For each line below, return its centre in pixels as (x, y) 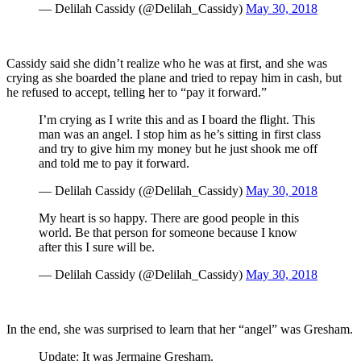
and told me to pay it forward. (114, 164)
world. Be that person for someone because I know (168, 233)
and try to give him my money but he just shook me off (178, 149)
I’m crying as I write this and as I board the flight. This (177, 120)
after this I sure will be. (97, 247)
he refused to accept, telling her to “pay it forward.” (137, 93)
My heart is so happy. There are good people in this (169, 218)
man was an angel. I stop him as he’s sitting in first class (180, 135)
